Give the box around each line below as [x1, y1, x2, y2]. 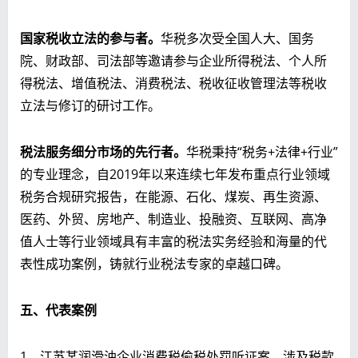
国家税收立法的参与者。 [20, 29, 161, 47]
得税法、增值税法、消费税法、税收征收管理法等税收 [20, 74, 327, 92]
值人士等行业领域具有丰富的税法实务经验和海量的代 [20, 232, 327, 250]
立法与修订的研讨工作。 [20, 96, 161, 114]
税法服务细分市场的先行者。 [20, 142, 186, 161]
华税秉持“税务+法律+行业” [186, 142, 338, 161]
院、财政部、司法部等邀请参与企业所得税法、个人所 [20, 51, 327, 70]
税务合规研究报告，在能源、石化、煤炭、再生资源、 [20, 187, 327, 205]
